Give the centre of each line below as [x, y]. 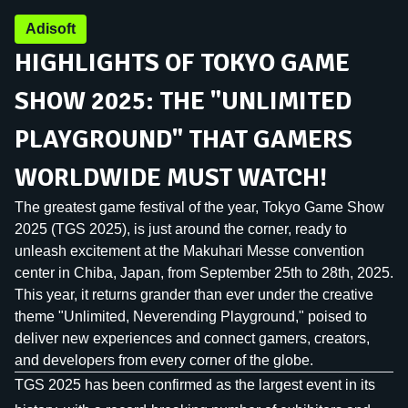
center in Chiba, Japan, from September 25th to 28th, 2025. [204, 273]
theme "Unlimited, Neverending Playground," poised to [191, 316]
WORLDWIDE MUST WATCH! [171, 178]
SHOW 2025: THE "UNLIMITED [183, 101]
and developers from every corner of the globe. [164, 360]
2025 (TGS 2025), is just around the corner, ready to [181, 229]
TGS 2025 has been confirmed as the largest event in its [195, 385]
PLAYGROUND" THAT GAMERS [184, 139]
